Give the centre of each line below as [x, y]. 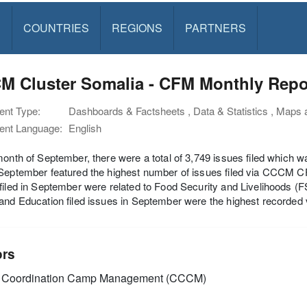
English [85, 128]
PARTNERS [215, 28]
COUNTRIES [56, 28]
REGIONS [137, 28]
